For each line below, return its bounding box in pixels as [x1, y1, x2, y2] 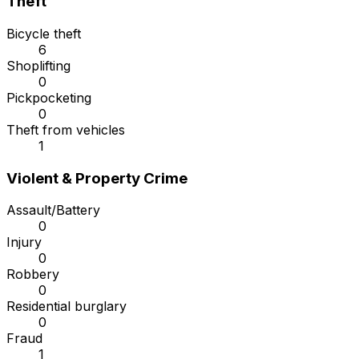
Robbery [6, 266, 59, 283]
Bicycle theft [6, 26, 81, 42]
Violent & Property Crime [6, 168, 188, 188]
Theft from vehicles [6, 122, 125, 139]
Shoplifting [6, 58, 71, 75]
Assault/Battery [6, 202, 100, 219]
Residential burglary [6, 298, 127, 315]
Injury [6, 234, 42, 251]
